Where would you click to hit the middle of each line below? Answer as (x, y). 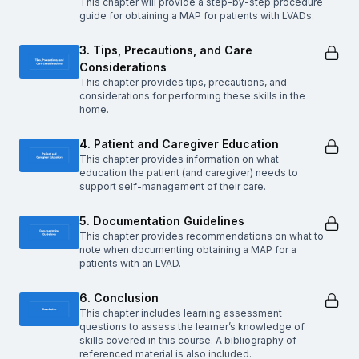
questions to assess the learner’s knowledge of (192, 326)
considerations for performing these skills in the (192, 95)
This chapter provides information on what (179, 159)
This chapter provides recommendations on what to (202, 236)
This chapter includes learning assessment (181, 313)
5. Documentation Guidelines (162, 220)
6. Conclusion (119, 297)
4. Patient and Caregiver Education (179, 143)
